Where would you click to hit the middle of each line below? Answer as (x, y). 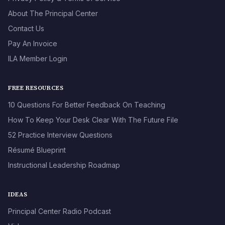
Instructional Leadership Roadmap (64, 165)
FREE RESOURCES (36, 88)
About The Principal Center (53, 13)
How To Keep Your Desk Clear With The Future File (93, 120)
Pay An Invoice (33, 43)
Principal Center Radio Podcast (60, 211)
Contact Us (26, 28)
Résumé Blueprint (37, 150)
